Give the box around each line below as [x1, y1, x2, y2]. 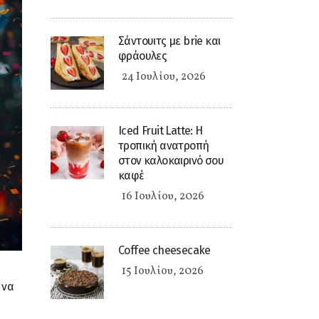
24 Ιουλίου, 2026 [122, 69, 206, 85]
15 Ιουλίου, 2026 [122, 263, 204, 279]
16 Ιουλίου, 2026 [122, 189, 204, 204]
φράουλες [118, 49, 167, 63]
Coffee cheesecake [118, 244, 211, 257]
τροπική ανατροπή [118, 139, 209, 152]
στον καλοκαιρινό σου [118, 154, 224, 167]
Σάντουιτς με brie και [118, 34, 221, 48]
